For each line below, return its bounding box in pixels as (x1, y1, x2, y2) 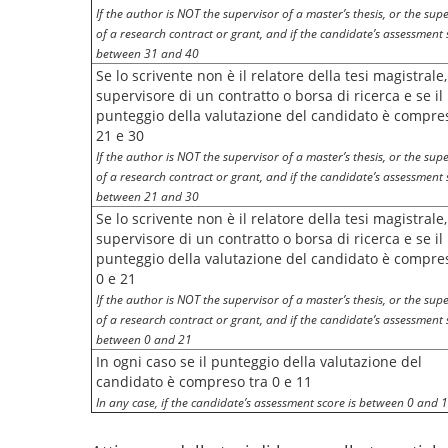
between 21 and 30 (96, 188, 199, 204)
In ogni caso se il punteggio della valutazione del (96, 352, 422, 371)
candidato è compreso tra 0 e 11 (96, 372, 312, 391)
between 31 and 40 (96, 45, 199, 61)
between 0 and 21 (96, 331, 192, 347)
